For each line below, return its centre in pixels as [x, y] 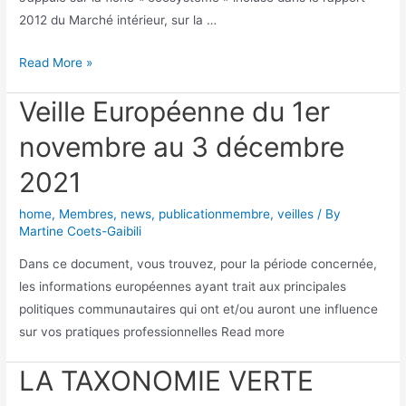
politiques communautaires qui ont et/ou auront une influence [199, 309]
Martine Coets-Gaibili [81, 232]
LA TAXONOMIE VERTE [167, 381]
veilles [296, 214]
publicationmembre [215, 214]
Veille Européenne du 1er [175, 112]
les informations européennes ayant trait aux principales [183, 286]
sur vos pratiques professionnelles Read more [152, 331]
